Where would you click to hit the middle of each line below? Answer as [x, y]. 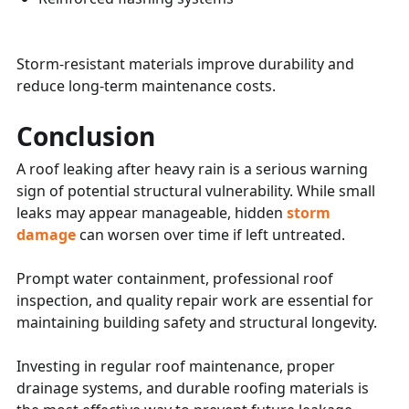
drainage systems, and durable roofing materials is [193, 388]
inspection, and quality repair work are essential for [195, 300]
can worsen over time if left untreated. [210, 234]
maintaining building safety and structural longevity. [197, 322]
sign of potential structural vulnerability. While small [196, 190]
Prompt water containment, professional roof [175, 278]
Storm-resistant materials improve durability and [185, 63]
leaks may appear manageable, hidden [150, 212]
